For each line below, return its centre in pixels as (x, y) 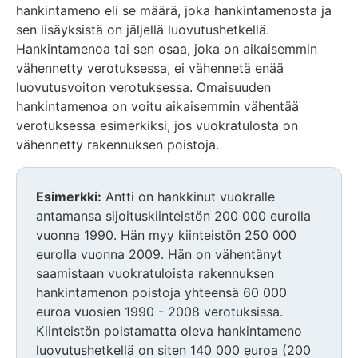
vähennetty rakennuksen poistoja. (117, 145)
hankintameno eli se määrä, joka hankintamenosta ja (174, 11)
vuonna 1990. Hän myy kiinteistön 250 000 (166, 235)
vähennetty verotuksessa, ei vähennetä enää (150, 68)
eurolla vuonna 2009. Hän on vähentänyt (159, 255)
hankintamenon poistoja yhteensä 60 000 (161, 293)
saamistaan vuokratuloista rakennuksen (155, 274)
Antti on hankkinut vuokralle (188, 197)
